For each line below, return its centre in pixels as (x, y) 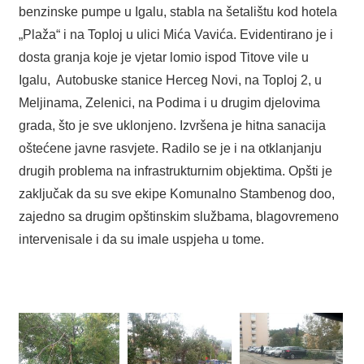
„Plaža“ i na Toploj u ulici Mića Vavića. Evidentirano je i (175, 34)
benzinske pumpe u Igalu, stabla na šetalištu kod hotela (178, 11)
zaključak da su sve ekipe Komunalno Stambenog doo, (176, 193)
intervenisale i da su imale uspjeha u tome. (141, 239)
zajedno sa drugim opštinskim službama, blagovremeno (178, 216)
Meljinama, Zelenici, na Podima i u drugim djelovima (169, 102)
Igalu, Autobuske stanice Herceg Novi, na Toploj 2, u (170, 80)
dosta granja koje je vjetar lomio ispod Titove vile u (163, 57)
